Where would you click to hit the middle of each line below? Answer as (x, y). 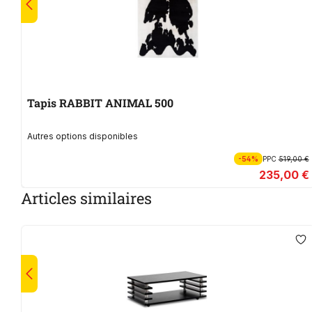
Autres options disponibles (83, 136)
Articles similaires (86, 198)
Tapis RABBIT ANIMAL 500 (116, 103)
